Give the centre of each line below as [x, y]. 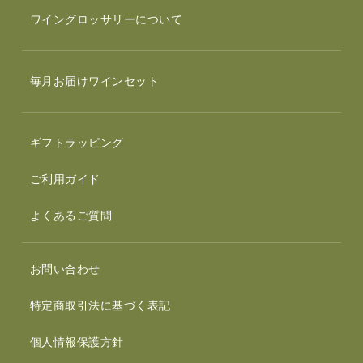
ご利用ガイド [65, 179]
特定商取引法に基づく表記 [100, 306]
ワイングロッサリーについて [106, 20]
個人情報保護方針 [77, 342]
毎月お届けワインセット [94, 81]
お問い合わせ [65, 269]
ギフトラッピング [77, 143]
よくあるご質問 [71, 216]
